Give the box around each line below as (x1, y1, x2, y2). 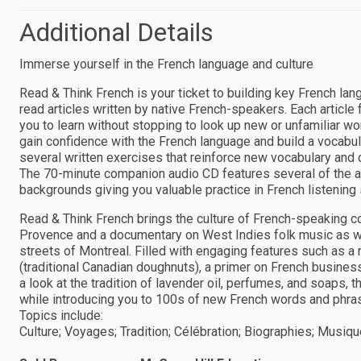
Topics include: (19, 307, 103, 323)
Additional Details (19, 16, 214, 48)
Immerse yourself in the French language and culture (19, 56, 313, 72)
